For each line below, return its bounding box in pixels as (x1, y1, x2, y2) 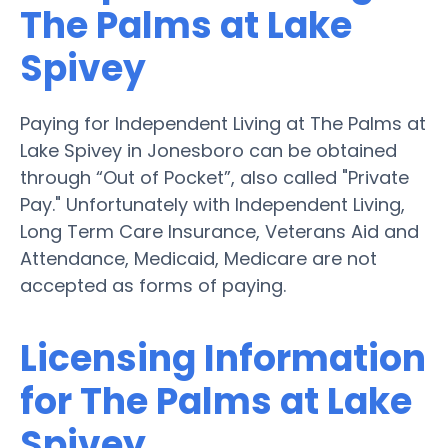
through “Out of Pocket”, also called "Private (20, 164, 409, 190)
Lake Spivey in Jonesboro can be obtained (20, 137, 397, 163)
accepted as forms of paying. (20, 272, 286, 298)
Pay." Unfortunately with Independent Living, (20, 191, 405, 217)
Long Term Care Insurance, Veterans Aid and (20, 218, 419, 244)
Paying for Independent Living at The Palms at (20, 110, 426, 136)
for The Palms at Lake (20, 375, 412, 427)
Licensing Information (20, 332, 426, 384)
